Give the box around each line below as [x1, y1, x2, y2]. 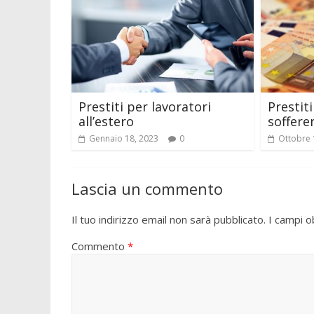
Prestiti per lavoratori [78, 97, 211, 115]
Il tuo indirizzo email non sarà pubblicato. [71, 212, 266, 226]
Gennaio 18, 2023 [89, 132, 158, 144]
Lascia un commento [71, 177, 223, 199]
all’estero [78, 112, 134, 130]
